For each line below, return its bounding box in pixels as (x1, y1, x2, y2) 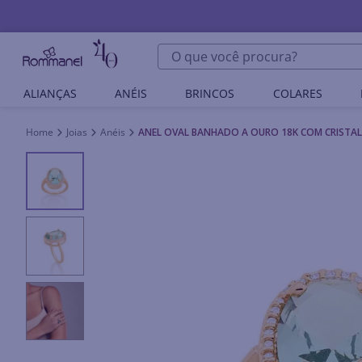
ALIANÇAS (23, 86, 77, 101)
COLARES (272, 86, 322, 101)
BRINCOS (185, 86, 235, 101)
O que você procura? (156, 41, 283, 59)
